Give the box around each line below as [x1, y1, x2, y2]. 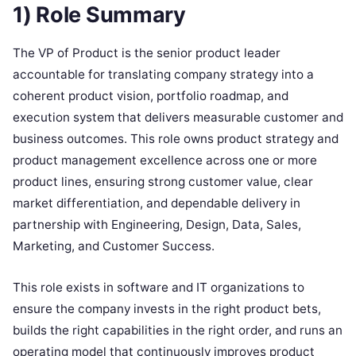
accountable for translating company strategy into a [13, 66, 314, 82]
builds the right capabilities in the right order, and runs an [13, 322, 342, 338]
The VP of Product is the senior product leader [13, 44, 281, 60]
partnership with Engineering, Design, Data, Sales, [13, 216, 301, 232]
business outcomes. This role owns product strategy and [13, 130, 339, 146]
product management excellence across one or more [13, 152, 317, 168]
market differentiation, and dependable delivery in [13, 195, 300, 211]
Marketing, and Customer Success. [13, 238, 215, 253]
